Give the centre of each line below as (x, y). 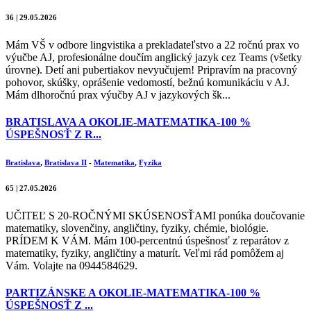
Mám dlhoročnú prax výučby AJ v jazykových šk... (118, 95)
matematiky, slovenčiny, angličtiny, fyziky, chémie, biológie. (137, 228)
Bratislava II (66, 163)
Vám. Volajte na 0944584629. (72, 266)
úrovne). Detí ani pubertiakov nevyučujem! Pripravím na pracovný (151, 70)
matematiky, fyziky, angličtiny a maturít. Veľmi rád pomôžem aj (145, 253)
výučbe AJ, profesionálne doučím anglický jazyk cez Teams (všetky (154, 57)
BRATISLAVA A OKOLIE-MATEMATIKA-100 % (128, 122)
